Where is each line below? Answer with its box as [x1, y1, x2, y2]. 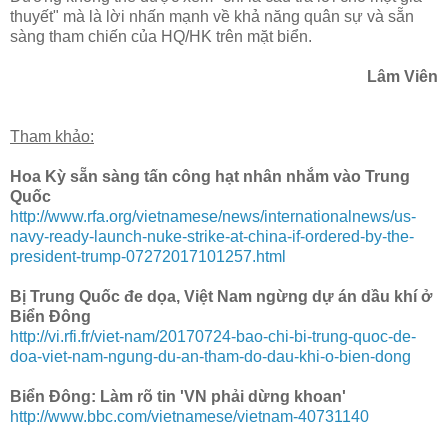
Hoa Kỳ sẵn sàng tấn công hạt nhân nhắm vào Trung [10, 168, 410, 186]
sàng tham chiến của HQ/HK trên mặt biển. [10, 28, 312, 46]
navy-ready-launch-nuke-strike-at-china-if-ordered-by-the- [10, 228, 414, 246]
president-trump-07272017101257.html [10, 248, 286, 266]
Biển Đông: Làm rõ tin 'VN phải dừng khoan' [10, 388, 346, 406]
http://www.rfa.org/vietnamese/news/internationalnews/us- [10, 208, 416, 226]
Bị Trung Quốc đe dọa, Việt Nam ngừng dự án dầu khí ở [10, 288, 432, 306]
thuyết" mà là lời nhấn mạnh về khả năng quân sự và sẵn [10, 8, 414, 26]
